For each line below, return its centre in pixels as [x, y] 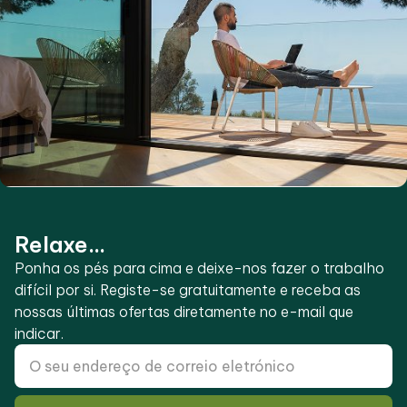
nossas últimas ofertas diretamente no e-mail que [184, 312]
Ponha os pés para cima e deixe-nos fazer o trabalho [199, 268]
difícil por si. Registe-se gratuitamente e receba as [188, 290]
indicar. [39, 334]
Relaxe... [60, 245]
